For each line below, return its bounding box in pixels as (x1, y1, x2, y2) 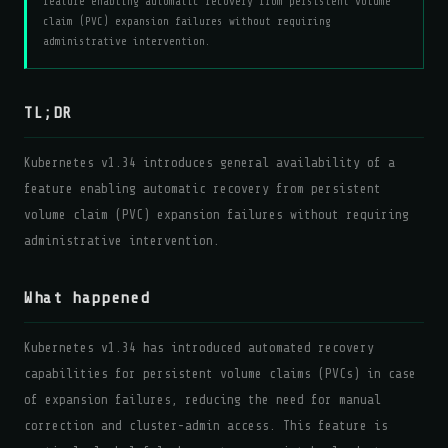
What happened (24, 289, 150, 307)
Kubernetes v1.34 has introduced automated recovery (24, 340, 374, 355)
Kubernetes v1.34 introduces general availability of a (24, 155, 395, 170)
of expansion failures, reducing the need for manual (24, 392, 381, 407)
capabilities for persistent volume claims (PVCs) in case (24, 366, 416, 381)
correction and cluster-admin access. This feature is (24, 418, 388, 433)
